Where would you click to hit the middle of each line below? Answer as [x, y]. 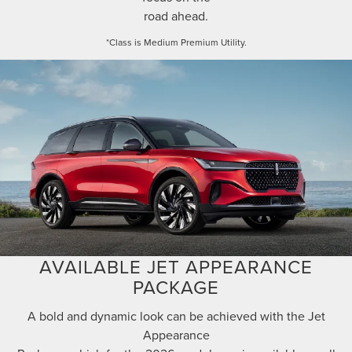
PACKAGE [176, 286]
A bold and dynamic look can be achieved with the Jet [176, 315]
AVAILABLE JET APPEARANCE [176, 266]
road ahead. [176, 16]
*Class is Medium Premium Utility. [176, 42]
